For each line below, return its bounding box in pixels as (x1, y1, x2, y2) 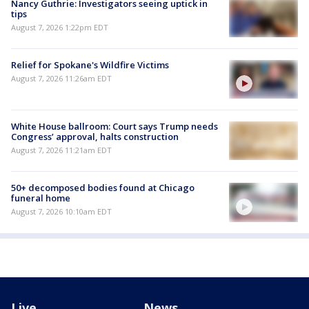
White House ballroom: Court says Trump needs (11, 120, 218, 133)
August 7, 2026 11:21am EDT (11, 145, 112, 156)
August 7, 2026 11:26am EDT (11, 72, 112, 83)
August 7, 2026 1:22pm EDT (11, 21, 108, 32)
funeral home (11, 192, 70, 205)
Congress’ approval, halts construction (11, 130, 179, 143)
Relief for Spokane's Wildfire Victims (11, 58, 169, 71)
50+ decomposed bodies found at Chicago (11, 181, 195, 195)
